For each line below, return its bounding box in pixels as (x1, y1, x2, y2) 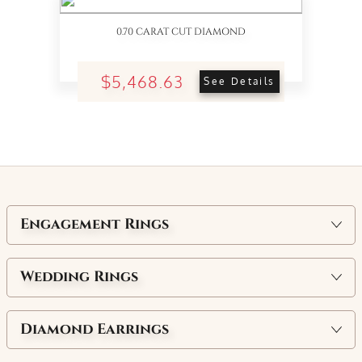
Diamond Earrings (20, 318, 169, 339)
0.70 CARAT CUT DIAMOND (116, 25, 246, 38)
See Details (204, 75, 276, 87)
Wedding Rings (20, 267, 138, 288)
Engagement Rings (20, 214, 169, 235)
